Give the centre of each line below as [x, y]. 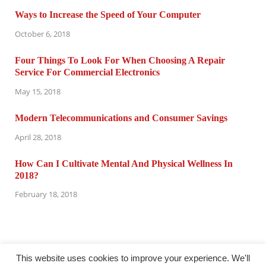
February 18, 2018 [46, 194]
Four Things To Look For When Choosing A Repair [120, 61]
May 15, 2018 [38, 91]
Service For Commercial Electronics [87, 72]
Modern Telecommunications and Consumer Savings [121, 118]
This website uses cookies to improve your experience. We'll [133, 258]
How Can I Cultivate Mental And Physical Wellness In [124, 163]
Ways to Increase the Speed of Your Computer [108, 15]
